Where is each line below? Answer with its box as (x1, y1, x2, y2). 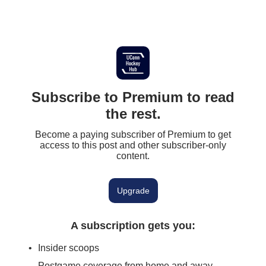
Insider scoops (38, 243, 99, 253)
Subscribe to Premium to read (31, 89, 235, 105)
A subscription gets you (71, 220, 192, 232)
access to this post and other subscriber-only (40, 140, 226, 150)
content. (116, 151, 150, 161)
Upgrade (116, 186, 150, 195)
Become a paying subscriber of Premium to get (35, 129, 231, 140)
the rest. (105, 106, 161, 122)
